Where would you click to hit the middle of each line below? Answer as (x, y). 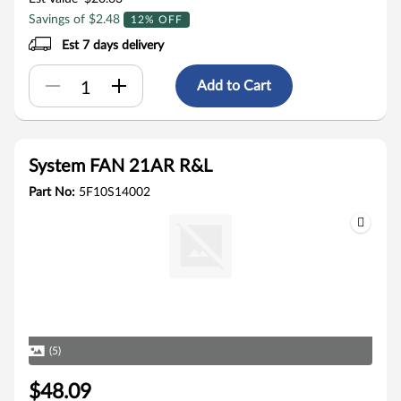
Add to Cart (234, 85)
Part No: (54, 192)
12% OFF (157, 20)
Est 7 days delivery (113, 46)
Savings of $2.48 (76, 20)
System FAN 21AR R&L (120, 166)
